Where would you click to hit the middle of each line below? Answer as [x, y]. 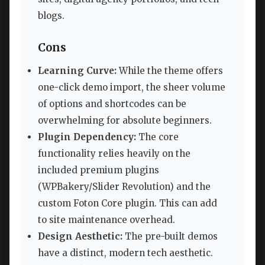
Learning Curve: [77, 71]
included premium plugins [98, 170]
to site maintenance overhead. [106, 220]
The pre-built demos [170, 237]
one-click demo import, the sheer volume [132, 88]
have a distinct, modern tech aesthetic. [125, 253]
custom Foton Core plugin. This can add [127, 203]
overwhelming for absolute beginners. [125, 121]
